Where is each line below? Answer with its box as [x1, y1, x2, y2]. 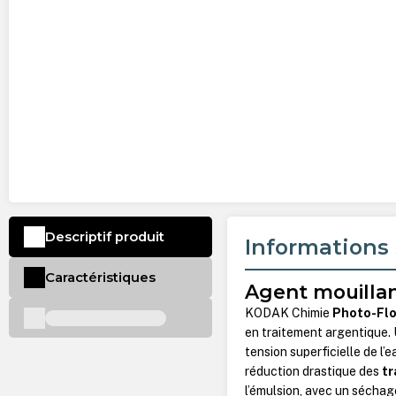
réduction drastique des [245, 364, 383, 379]
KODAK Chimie [245, 306, 333, 321]
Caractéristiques [44, 269, 156, 286]
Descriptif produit [44, 229, 164, 246]
